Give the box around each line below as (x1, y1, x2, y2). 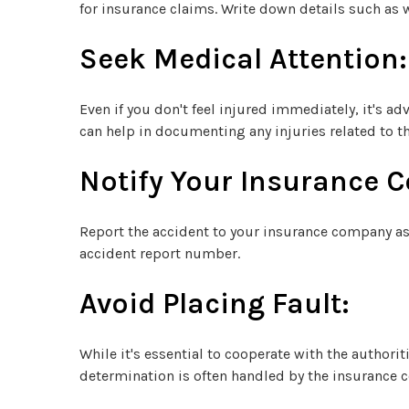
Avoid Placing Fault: (79, 286, 350, 320)
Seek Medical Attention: (79, 41, 407, 76)
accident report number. (79, 244, 240, 262)
